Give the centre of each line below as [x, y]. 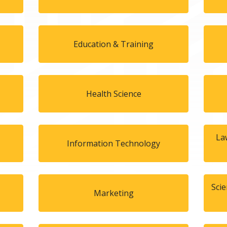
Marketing [113, 193]
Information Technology [113, 143]
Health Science [113, 93]
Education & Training [113, 44]
